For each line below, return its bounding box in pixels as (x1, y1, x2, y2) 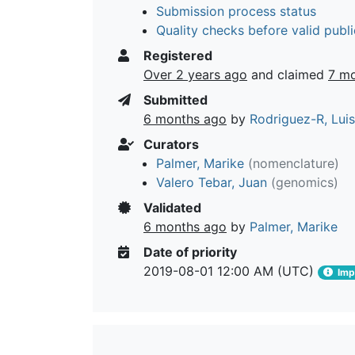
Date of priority (140, 243, 237, 260)
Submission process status (156, 2, 316, 19)
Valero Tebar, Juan (156, 174, 267, 190)
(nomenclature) (248, 155, 339, 171)
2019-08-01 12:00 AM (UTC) (143, 262, 318, 279)
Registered (140, 47, 212, 63)
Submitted (140, 91, 208, 108)
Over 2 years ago (143, 66, 247, 82)
